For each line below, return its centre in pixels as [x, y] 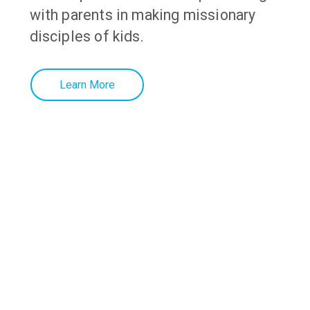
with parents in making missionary [143, 15]
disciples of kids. [86, 36]
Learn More [87, 84]
